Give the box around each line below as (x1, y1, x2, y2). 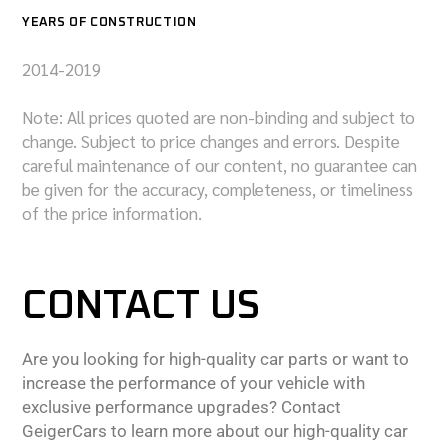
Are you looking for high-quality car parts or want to (22, 349, 409, 369)
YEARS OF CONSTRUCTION (22, 16, 197, 29)
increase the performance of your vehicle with (22, 373, 365, 393)
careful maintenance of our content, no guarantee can (22, 154, 417, 176)
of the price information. (22, 202, 202, 224)
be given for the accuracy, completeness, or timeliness (22, 178, 413, 200)
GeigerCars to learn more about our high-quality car (22, 421, 408, 441)
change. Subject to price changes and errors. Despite (22, 130, 400, 152)
